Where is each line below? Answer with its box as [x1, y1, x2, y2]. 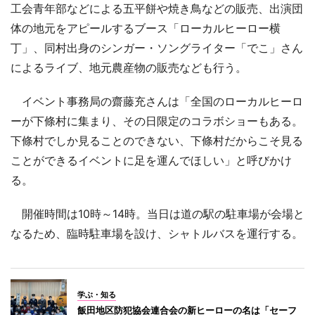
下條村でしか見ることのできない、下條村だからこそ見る [11, 134, 303, 148]
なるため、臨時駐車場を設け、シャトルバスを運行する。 [11, 226, 303, 241]
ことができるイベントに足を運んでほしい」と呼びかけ [11, 153, 292, 168]
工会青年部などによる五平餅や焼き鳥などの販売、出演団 [11, 1, 303, 16]
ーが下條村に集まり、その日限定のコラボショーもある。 [11, 114, 303, 129]
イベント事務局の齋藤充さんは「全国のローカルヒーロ [11, 94, 303, 109]
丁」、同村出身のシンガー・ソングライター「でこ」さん [11, 41, 303, 56]
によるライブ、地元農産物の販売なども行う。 [11, 60, 247, 75]
